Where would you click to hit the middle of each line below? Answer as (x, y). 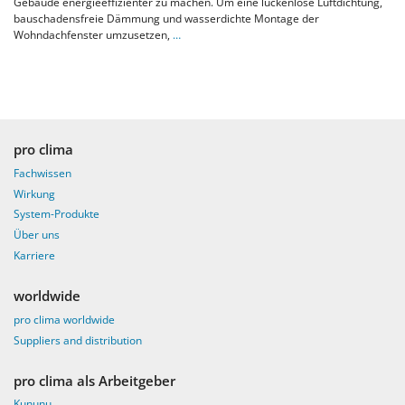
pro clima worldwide (64, 319)
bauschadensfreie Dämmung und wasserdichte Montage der (166, 19)
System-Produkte (57, 214)
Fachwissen (42, 173)
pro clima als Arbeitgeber (94, 380)
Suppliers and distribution (78, 340)
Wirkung (34, 193)
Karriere (34, 255)
